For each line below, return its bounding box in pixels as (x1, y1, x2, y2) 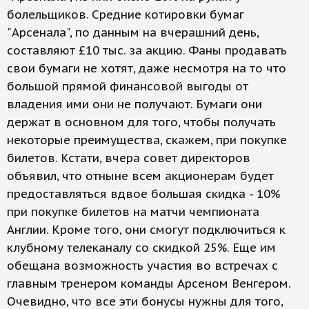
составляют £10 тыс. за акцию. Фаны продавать (7, 43, 287, 58)
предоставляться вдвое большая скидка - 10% (7, 186, 280, 201)
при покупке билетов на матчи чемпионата (7, 204, 259, 219)
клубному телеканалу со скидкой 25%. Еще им (7, 240, 276, 255)
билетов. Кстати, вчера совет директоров (7, 150, 250, 166)
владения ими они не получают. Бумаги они (7, 97, 262, 112)
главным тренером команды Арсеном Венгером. (7, 276, 290, 291)
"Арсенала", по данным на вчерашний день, (7, 25, 259, 40)
